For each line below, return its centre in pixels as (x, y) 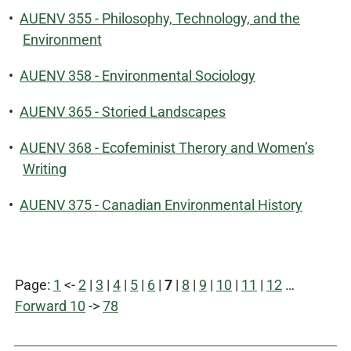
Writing (45, 169)
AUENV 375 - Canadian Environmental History (161, 205)
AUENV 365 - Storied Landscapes (123, 112)
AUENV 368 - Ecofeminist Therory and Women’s (167, 148)
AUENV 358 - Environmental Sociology (138, 76)
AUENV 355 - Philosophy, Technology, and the (160, 18)
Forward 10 (50, 306)
